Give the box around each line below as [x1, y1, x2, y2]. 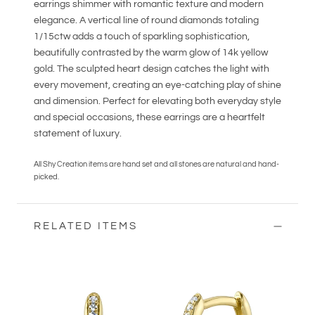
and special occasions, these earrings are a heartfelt [34, 112, 265, 123]
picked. [34, 172, 59, 181]
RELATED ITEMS [34, 220, 138, 231]
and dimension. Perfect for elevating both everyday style [34, 96, 281, 107]
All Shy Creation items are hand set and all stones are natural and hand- [34, 160, 279, 168]
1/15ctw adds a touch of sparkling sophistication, [34, 32, 250, 42]
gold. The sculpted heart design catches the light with [34, 64, 269, 75]
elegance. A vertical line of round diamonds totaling [34, 15, 259, 26]
